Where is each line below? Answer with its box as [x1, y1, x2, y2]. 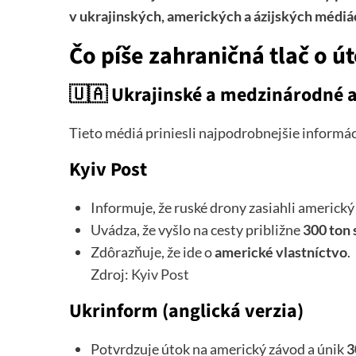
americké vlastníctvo [215, 243, 347, 261]
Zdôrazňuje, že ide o [91, 243, 215, 261]
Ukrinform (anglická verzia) [69, 297, 304, 326]
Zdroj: [91, 265, 131, 284]
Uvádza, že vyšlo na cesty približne [91, 221, 303, 239]
